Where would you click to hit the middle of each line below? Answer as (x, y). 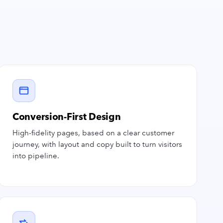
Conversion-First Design (67, 117)
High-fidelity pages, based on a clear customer (93, 133)
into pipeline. (36, 156)
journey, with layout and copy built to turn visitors (97, 144)
